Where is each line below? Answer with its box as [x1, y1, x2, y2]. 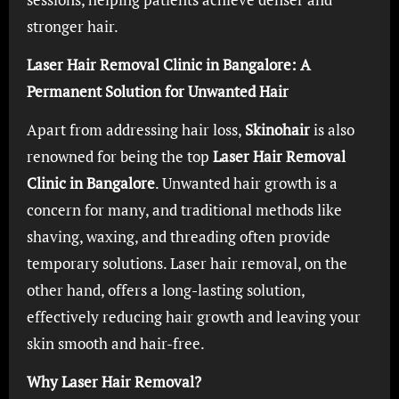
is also [309, 119, 354, 140]
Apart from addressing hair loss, [26, 119, 245, 140]
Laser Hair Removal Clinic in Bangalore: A [26, 54, 311, 75]
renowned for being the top [26, 146, 213, 167]
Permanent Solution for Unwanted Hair [26, 81, 289, 102]
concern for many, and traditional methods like [26, 199, 342, 220]
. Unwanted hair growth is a [154, 173, 338, 193]
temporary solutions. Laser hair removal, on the [26, 253, 347, 273]
